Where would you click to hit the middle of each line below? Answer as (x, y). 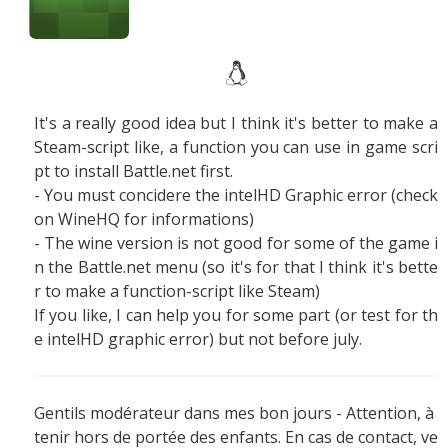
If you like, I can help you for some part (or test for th (236, 315)
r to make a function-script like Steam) (177, 291)
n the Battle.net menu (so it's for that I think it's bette (236, 267)
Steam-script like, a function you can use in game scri (236, 147)
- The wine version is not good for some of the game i (236, 243)
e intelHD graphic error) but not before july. (198, 339)
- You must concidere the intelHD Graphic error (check (236, 195)
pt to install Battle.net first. (133, 171)
